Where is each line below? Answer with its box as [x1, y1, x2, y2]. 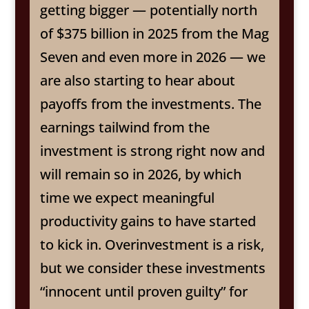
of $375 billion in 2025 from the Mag [39, 23, 269, 43]
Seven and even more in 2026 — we [39, 47, 266, 66]
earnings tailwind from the [39, 117, 210, 137]
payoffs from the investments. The [39, 94, 261, 113]
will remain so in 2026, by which [39, 164, 241, 183]
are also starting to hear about [39, 70, 235, 90]
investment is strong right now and [39, 141, 265, 160]
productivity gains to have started [39, 211, 256, 230]
